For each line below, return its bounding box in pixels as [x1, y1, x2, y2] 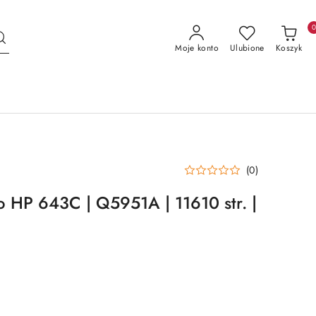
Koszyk [275, 41, 302, 54]
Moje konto [175, 41, 219, 54]
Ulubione [229, 41, 265, 54]
